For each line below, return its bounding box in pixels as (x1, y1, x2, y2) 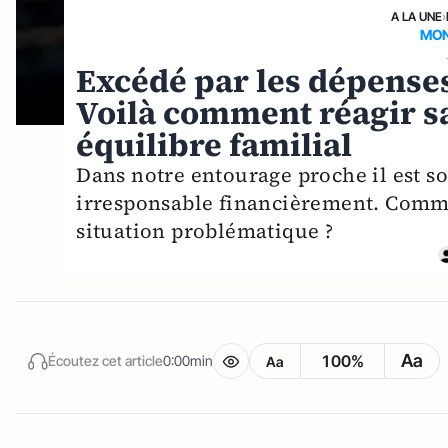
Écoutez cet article (48, 352, 163, 370)
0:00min (163, 352, 213, 370)
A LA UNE (390, 8, 442, 24)
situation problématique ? (76, 216, 334, 245)
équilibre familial (76, 122, 353, 167)
